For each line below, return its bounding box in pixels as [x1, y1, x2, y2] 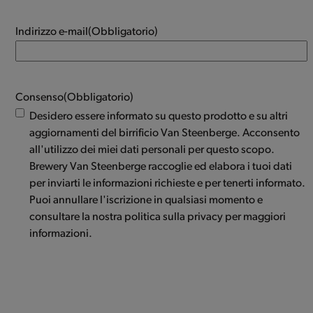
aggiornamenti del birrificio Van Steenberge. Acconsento [29, 127, 300, 139]
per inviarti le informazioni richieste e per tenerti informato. [29, 177, 306, 189]
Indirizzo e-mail [15, 26, 89, 38]
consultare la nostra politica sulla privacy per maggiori [29, 211, 286, 223]
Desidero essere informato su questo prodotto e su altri [29, 110, 289, 122]
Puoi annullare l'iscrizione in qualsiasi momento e [29, 194, 263, 206]
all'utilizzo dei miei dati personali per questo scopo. [29, 144, 275, 156]
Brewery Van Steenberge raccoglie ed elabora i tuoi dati [29, 161, 293, 173]
